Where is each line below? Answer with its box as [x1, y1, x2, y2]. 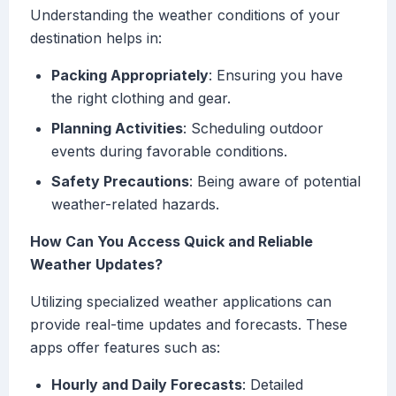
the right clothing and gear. [51, 89, 231, 108]
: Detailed [242, 376, 303, 394]
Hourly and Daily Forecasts [51, 376, 242, 394]
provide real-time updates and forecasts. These [30, 316, 347, 334]
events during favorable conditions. [51, 142, 287, 161]
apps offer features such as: [30, 339, 220, 357]
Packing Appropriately [51, 66, 209, 85]
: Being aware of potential [189, 172, 361, 191]
